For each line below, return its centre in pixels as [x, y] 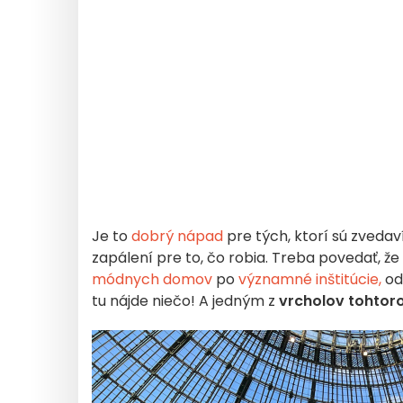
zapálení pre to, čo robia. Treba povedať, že [246, 258]
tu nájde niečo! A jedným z [184, 301]
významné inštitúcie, [310, 279]
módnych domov [152, 279]
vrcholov [310, 301]
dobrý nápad [175, 236]
